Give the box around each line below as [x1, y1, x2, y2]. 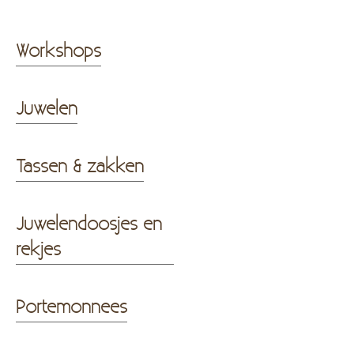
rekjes [16, 235, 61, 261]
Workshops [16, 37, 101, 62]
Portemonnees [16, 293, 127, 318]
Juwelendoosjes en [16, 210, 162, 235]
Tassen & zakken [16, 153, 144, 178]
